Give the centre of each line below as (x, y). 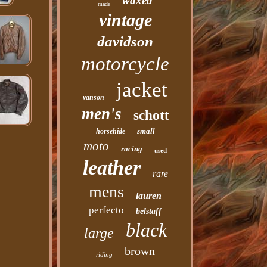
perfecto (107, 210)
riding (104, 254)
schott (151, 115)
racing (132, 149)
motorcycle (125, 64)
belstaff (149, 211)
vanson (94, 97)
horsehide (110, 131)
